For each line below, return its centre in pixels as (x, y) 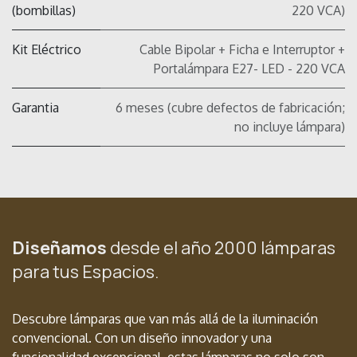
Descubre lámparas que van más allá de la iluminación (165, 319)
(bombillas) (44, 11)
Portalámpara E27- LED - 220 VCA (249, 69)
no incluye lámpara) (290, 127)
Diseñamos (61, 248)
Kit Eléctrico (47, 50)
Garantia (35, 108)
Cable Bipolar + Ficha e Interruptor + (242, 50)
